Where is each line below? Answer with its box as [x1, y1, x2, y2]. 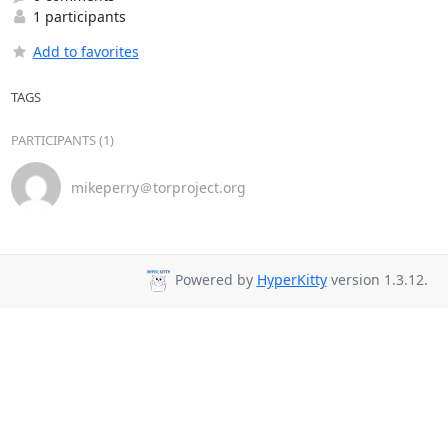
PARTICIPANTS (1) [10, 131, 114, 149]
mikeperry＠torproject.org [70, 177, 246, 197]
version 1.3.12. [326, 270, 428, 290]
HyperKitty [256, 270, 327, 290]
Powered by [170, 270, 257, 290]
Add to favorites [32, 42, 139, 61]
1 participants [28, 7, 126, 26]
